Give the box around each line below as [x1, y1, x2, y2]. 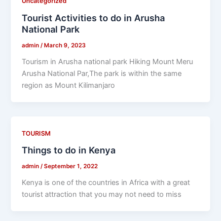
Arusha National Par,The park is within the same [22, 69, 182, 78]
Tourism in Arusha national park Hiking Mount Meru [22, 57, 193, 66]
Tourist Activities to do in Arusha [22, 12, 165, 24]
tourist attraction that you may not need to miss [22, 189, 182, 199]
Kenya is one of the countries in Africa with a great [22, 178, 190, 187]
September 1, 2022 [44, 163, 98, 170]
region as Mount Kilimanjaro [22, 80, 115, 90]
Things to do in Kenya [22, 145, 116, 156]
